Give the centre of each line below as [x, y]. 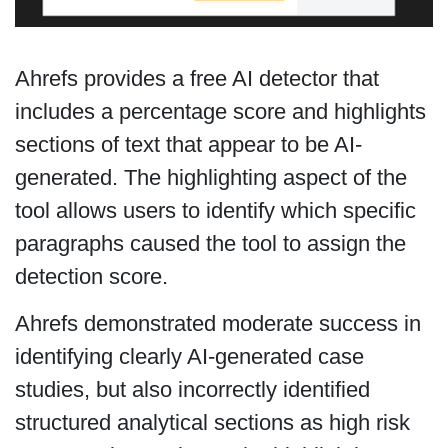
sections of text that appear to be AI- [188, 144]
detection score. [91, 276]
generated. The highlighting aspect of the [210, 177]
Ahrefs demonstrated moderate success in [217, 324]
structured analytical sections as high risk [212, 423]
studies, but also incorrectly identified [192, 390]
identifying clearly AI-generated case [189, 357]
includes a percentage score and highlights [220, 111]
